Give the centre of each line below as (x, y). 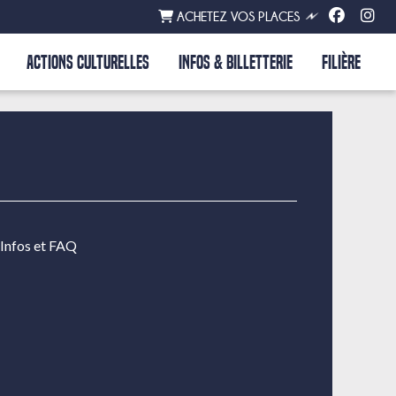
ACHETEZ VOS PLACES (236, 17)
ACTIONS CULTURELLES (88, 62)
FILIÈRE (341, 62)
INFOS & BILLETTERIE (236, 62)
